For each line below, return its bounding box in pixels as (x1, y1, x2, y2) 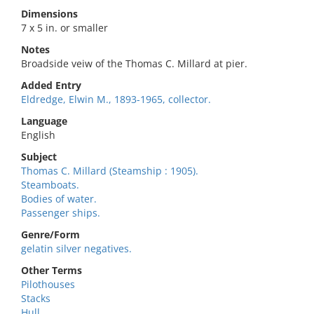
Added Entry (21, 78, 81, 92)
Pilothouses (21, 278, 75, 291)
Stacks (21, 292, 50, 305)
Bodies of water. (21, 192, 97, 205)
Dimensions (21, 7, 78, 20)
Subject (21, 150, 57, 163)
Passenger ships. (21, 206, 100, 219)
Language (21, 114, 67, 128)
